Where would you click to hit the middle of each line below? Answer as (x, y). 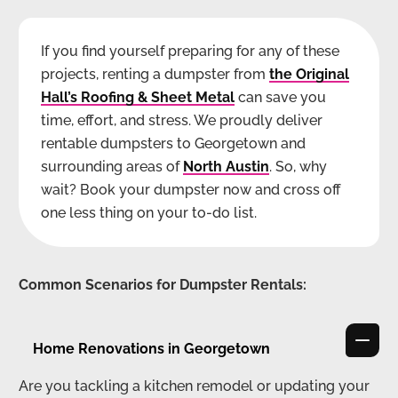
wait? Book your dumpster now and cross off (191, 189)
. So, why (298, 166)
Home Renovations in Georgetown (151, 348)
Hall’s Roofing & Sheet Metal (138, 97)
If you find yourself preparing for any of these (190, 51)
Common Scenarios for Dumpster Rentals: (163, 284)
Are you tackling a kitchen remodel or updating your (194, 386)
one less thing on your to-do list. (149, 212)
